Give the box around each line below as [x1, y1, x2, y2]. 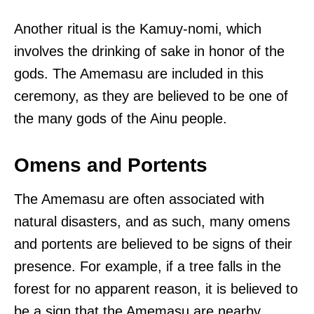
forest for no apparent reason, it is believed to [14, 280, 298, 296]
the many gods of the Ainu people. [14, 110, 227, 126]
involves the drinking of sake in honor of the [14, 43, 285, 59]
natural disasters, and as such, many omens [14, 213, 290, 229]
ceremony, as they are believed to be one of [14, 88, 288, 104]
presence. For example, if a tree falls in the [14, 258, 281, 274]
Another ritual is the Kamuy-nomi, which [14, 20, 261, 36]
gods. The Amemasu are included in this [14, 65, 264, 81]
